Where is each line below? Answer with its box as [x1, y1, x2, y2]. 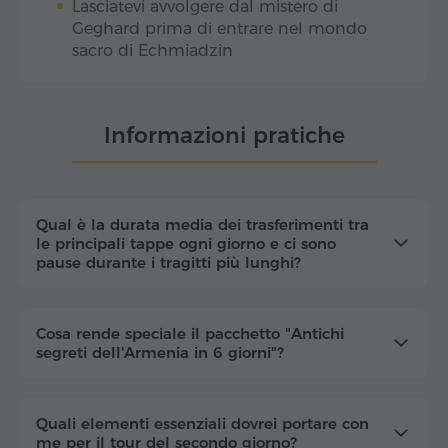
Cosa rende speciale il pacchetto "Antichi [36, 323, 344, 343]
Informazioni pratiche [103, 121, 345, 149]
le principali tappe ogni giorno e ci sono [36, 233, 336, 253]
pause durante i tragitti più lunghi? [36, 252, 301, 272]
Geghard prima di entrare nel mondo [72, 18, 367, 38]
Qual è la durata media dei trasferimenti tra [36, 214, 369, 234]
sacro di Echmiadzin [72, 40, 233, 60]
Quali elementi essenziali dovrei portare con [36, 413, 369, 433]
